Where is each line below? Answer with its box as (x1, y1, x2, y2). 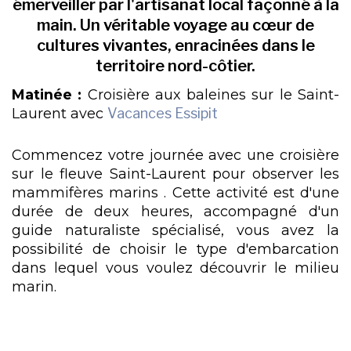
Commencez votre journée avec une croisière (12, 147, 339, 163)
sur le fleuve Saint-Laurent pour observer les (12, 165, 339, 182)
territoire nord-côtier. (96, 56, 255, 76)
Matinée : (12, 85, 82, 103)
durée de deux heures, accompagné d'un (12, 203, 339, 219)
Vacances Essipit (107, 104, 218, 121)
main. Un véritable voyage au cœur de (37, 16, 314, 35)
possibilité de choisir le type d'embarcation (12, 241, 339, 257)
